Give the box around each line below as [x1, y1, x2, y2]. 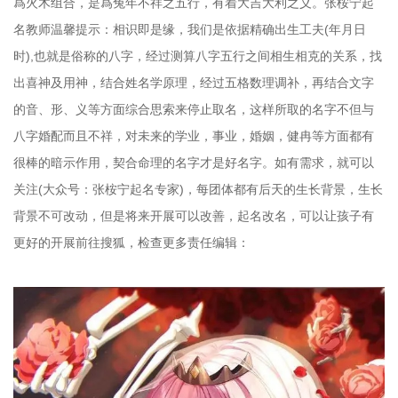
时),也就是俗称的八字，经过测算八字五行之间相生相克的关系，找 [13, 49, 382, 63]
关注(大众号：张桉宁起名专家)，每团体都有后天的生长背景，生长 [13, 182, 383, 196]
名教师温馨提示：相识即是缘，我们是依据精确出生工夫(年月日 [13, 22, 366, 36]
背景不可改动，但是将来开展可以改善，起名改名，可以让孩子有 [13, 209, 374, 223]
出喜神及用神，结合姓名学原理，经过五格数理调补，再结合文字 [13, 76, 374, 90]
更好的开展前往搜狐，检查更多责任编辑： [13, 235, 250, 250]
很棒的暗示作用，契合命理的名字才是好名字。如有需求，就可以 [13, 155, 374, 170]
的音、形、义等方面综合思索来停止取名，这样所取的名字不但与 [13, 102, 374, 116]
